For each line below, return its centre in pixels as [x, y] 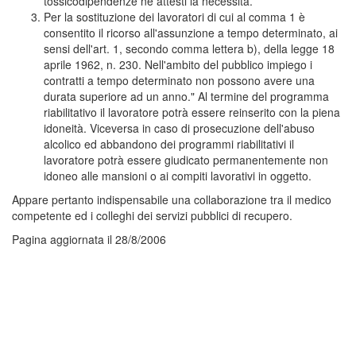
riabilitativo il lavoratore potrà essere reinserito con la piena [192, 112]
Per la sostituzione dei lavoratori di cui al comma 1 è [174, 16]
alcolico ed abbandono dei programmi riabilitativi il [169, 143]
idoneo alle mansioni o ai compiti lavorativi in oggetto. [178, 175]
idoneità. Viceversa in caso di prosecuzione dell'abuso [179, 128]
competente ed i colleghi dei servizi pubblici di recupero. [152, 215]
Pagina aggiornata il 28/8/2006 [89, 239]
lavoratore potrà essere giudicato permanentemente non [186, 159]
